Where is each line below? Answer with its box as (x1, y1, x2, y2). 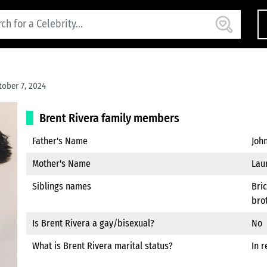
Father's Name (32, 135, 88, 147)
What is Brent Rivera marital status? (32, 240, 173, 252)
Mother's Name (32, 158, 91, 169)
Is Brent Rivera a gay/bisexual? (32, 218, 154, 229)
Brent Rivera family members (39, 111, 179, 125)
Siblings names (32, 181, 91, 192)
